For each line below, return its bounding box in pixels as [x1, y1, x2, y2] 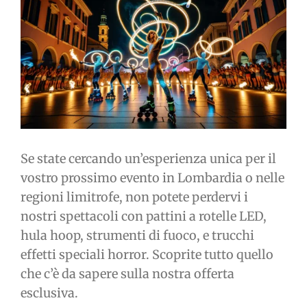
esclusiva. [21, 285, 78, 302]
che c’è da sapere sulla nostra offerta [21, 266, 234, 282]
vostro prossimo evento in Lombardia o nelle [21, 170, 284, 186]
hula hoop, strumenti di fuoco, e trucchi [21, 228, 254, 244]
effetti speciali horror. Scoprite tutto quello [21, 247, 273, 263]
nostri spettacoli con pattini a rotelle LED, [21, 208, 267, 225]
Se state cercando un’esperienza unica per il [21, 151, 276, 167]
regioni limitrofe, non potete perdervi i [21, 189, 248, 206]
